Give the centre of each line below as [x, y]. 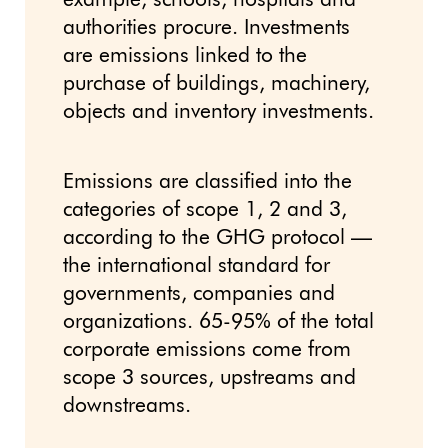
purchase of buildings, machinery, [216, 85]
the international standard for [196, 267]
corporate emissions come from [207, 351]
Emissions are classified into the [207, 183]
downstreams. [127, 407]
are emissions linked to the [185, 57]
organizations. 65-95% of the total [218, 323]
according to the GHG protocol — [217, 239]
